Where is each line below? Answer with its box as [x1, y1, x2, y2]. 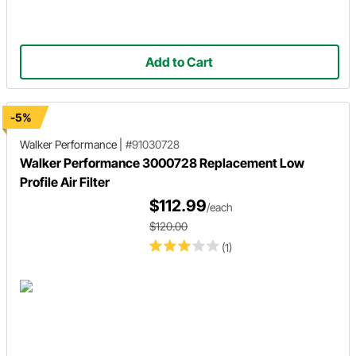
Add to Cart [145, 53, 214, 70]
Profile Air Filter [20, 173, 110, 190]
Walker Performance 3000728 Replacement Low [20, 154, 304, 171]
